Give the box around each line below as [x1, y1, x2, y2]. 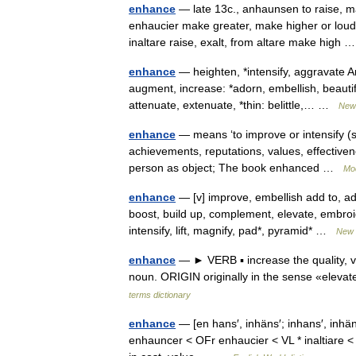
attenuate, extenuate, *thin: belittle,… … [129, 99, 339, 111]
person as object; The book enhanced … [129, 161, 343, 174]
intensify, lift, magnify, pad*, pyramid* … [129, 224, 336, 237]
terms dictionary [129, 290, 191, 300]
